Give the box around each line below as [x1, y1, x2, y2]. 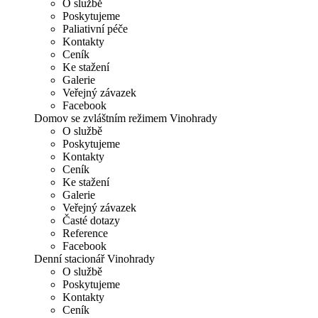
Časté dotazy [62, 214, 120, 226]
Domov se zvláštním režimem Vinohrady [34, 111, 217, 124]
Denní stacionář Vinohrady [34, 252, 155, 265]
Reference [62, 226, 108, 239]
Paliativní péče [62, 22, 128, 35]
